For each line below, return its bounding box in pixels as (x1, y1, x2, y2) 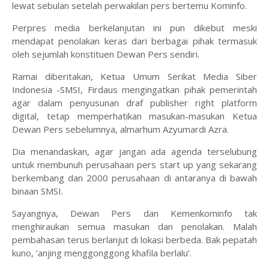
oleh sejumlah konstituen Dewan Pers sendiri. (12, 48, 202, 61)
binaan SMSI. (12, 185, 65, 198)
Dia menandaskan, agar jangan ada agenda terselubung (12, 145, 257, 158)
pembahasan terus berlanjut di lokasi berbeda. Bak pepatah (12, 234, 257, 246)
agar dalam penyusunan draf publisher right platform (12, 97, 257, 109)
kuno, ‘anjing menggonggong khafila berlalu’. (12, 247, 194, 259)
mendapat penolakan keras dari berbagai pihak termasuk (12, 35, 257, 47)
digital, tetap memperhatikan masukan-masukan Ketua (12, 110, 257, 122)
